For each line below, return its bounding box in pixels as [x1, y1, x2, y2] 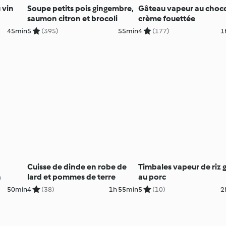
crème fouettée [138, 13, 196, 23]
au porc [138, 172, 166, 182]
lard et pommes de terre [27, 172, 116, 182]
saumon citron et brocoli [27, 13, 118, 23]
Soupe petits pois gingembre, [27, 3, 133, 13]
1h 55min [109, 185, 139, 194]
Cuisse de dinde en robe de [27, 161, 127, 172]
